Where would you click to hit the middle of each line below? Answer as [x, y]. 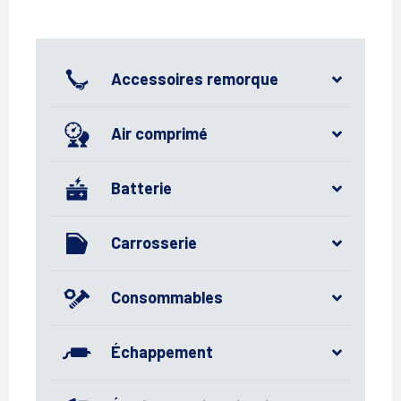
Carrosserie [154, 243]
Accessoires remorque [195, 79]
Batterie [141, 188]
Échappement [162, 352]
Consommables [167, 298]
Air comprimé [159, 134]
